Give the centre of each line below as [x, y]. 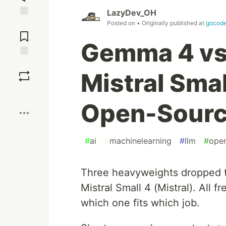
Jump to [24, 24]
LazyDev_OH [132, 13]
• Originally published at [171, 23]
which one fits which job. [140, 203]
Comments [24, 32]
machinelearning [140, 141]
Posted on [122, 23]
